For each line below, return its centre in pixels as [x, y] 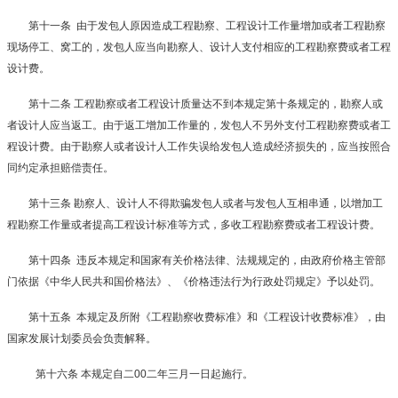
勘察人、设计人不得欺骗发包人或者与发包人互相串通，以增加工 [228, 203]
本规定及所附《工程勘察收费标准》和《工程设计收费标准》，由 [231, 317]
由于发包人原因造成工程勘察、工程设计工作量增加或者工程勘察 [231, 26]
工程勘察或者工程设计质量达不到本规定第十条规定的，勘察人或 [228, 104]
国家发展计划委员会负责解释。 [82, 338]
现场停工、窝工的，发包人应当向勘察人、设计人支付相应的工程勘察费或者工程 [199, 47]
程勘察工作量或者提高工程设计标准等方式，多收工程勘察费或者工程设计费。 [194, 225]
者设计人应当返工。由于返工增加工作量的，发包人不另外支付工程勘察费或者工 [199, 125]
